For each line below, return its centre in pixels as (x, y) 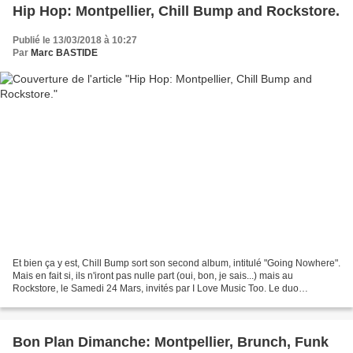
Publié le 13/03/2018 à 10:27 (75, 40)
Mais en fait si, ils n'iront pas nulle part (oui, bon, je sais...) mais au (153, 276)
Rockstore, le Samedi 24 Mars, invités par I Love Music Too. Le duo (156, 289)
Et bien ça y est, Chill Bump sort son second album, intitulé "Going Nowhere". (176, 264)
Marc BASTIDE (64, 52)
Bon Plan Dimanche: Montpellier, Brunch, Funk (171, 342)
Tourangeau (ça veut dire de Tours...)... (95, 301)
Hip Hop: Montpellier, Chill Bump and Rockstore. (176, 11)
